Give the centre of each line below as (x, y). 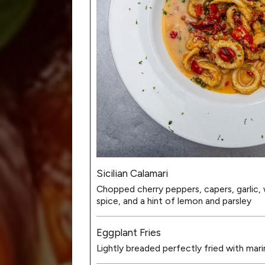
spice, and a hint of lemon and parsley (174, 201)
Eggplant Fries (129, 232)
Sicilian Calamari (132, 173)
